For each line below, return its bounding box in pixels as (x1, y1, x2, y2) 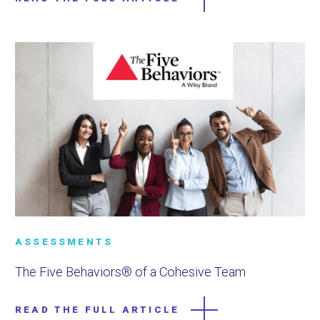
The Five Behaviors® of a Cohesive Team (15, 264, 246, 280)
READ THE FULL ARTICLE (15, 304, 180, 316)
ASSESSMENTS (15, 236, 114, 248)
